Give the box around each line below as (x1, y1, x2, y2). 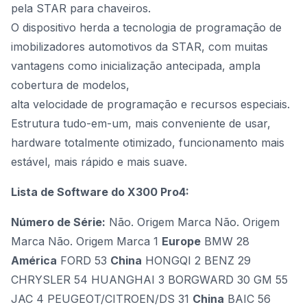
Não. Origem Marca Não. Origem (106, 215, 280, 229)
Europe (162, 234, 201, 248)
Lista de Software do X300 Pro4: (11, 185, 189, 199)
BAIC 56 (224, 292, 271, 306)
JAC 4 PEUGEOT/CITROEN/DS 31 (11, 292, 193, 306)
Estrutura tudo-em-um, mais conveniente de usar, (11, 116, 271, 130)
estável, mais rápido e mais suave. (11, 155, 187, 169)
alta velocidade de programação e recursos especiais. (11, 97, 290, 111)
